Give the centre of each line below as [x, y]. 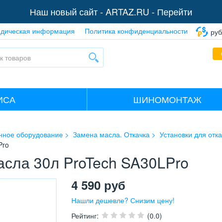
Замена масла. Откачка [111, 135]
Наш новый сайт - [68, 11]
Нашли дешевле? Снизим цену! [123, 200]
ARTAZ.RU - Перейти [149, 11]
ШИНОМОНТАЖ [167, 99]
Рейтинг [84, 216]
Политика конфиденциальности [136, 31]
